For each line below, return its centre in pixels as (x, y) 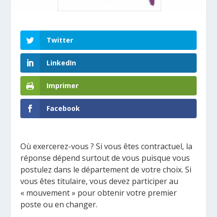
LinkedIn (62, 62)
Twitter (60, 40)
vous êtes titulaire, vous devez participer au (100, 181)
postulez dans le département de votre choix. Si (106, 170)
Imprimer (63, 86)
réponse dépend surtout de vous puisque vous (105, 158)
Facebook (63, 108)
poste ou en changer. (59, 205)
